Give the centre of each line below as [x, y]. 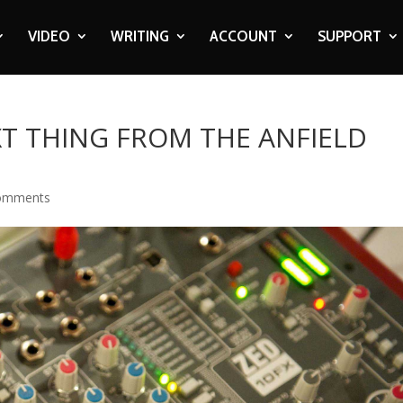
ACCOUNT [243, 36]
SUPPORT [349, 36]
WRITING [139, 36]
